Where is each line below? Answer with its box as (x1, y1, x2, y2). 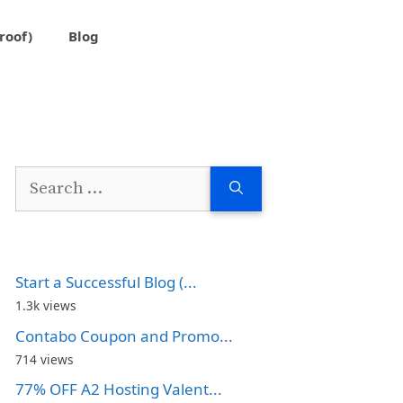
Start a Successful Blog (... (15, 272, 197, 292)
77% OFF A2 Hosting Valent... (15, 379, 222, 399)
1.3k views (15, 297, 76, 314)
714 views (15, 350, 74, 368)
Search (14, 167, 64, 188)
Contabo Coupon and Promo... (15, 325, 233, 346)
